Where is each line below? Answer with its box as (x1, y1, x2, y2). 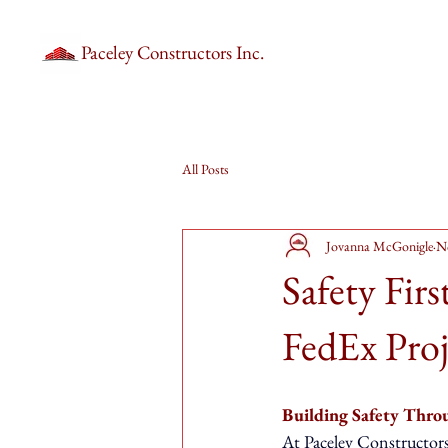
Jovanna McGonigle (326, 236, 433, 255)
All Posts (182, 159, 229, 178)
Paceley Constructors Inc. (81, 40, 264, 65)
